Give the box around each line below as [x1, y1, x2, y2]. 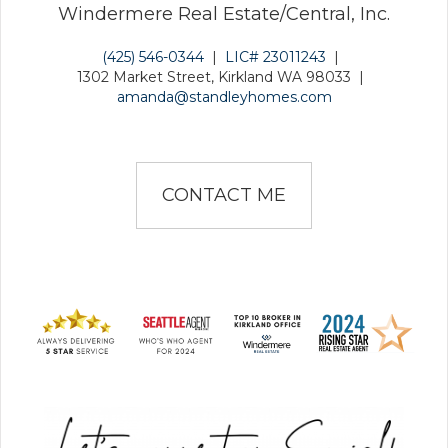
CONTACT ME [162, 183, 286, 206]
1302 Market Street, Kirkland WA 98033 [76, 67, 351, 86]
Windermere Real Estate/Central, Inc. [58, 2, 390, 25]
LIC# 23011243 [224, 47, 326, 66]
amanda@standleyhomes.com [116, 87, 332, 106]
